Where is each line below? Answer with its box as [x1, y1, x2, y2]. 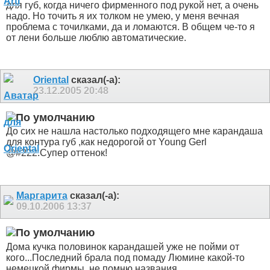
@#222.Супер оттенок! [6, 148, 107, 159]
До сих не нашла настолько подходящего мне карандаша [6, 126, 263, 137]
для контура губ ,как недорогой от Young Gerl [6, 137, 207, 148]
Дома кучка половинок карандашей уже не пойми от [6, 241, 239, 252]
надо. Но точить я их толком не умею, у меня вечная [6, 10, 239, 21]
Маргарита [16, 190, 67, 201]
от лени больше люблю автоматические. [6, 32, 189, 43]
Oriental [33, 75, 69, 86]
